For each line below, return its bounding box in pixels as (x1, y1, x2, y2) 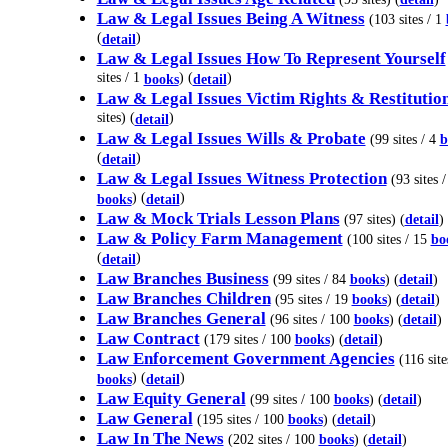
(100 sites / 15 (346, 231, 431, 247)
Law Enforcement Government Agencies (96, 349, 395, 368)
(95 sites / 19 (274, 291, 352, 307)
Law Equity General (96, 389, 246, 408)
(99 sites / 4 (369, 131, 440, 147)
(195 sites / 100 (196, 411, 288, 427)
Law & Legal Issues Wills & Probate (96, 129, 366, 148)
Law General (96, 409, 193, 428)
